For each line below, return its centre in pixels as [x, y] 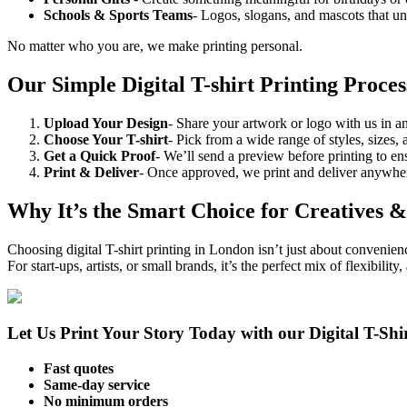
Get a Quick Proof [99, 155]
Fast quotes [79, 369]
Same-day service [97, 385]
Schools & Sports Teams [118, 15]
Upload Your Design [106, 123]
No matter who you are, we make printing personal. [155, 45]
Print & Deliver [91, 172]
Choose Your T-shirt [106, 139]
